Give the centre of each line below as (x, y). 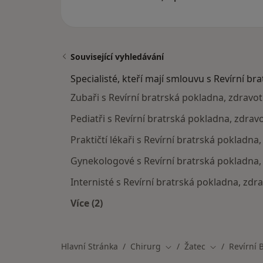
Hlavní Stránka (90, 246)
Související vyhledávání (117, 57)
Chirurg (146, 246)
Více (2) (87, 203)
